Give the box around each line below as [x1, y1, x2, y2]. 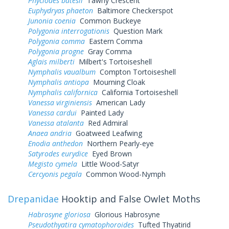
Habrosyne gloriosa [28, 209, 90, 219]
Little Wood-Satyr [77, 158, 139, 169]
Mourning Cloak [89, 77, 145, 87]
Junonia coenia [28, 15, 76, 26]
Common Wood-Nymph [82, 169, 166, 179]
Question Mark [109, 26, 163, 36]
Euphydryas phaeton [28, 5, 93, 15]
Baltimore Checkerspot [93, 5, 173, 15]
